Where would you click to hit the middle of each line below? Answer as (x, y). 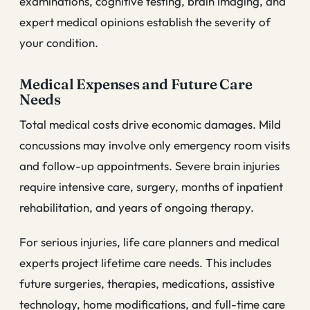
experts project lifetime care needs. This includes (145, 262)
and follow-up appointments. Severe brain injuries (149, 166)
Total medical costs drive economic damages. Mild (150, 125)
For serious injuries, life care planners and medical (149, 241)
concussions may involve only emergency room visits (155, 145)
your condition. (59, 43)
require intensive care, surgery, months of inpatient (151, 187)
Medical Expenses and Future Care (136, 84)
